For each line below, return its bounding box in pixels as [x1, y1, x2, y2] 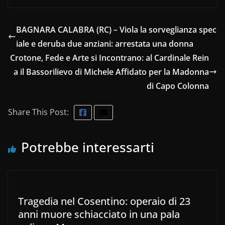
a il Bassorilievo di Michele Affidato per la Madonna [14, 66, 209, 77]
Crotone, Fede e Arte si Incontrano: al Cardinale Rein [10, 52, 209, 63]
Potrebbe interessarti [21, 138, 154, 156]
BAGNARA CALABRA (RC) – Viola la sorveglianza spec [16, 24, 216, 35]
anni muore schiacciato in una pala [18, 207, 180, 221]
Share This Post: [8, 106, 69, 118]
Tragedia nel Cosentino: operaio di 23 [18, 194, 190, 208]
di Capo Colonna [147, 80, 209, 91]
